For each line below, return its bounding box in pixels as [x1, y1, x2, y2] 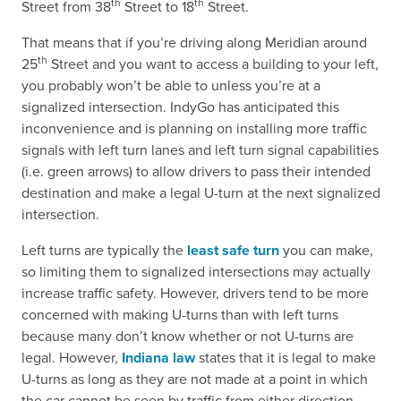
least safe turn [187, 239, 279, 260]
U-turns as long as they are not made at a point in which [21, 368, 368, 389]
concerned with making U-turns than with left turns [21, 303, 338, 325]
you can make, [279, 239, 373, 260]
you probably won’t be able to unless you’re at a [21, 74, 320, 96]
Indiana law [122, 346, 195, 368]
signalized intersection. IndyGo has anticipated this [21, 96, 339, 117]
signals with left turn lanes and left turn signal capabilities [21, 139, 379, 160]
